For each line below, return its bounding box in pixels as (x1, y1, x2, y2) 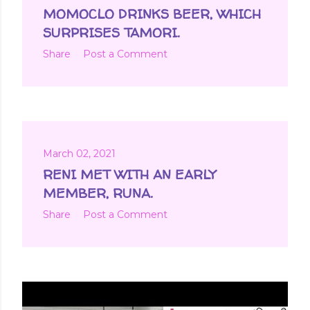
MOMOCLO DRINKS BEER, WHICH (43, 4, 261, 23)
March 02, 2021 (43, 147, 116, 160)
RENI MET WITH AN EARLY (43, 165, 216, 183)
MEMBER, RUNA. (43, 183, 152, 202)
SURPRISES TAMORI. (43, 23, 179, 42)
